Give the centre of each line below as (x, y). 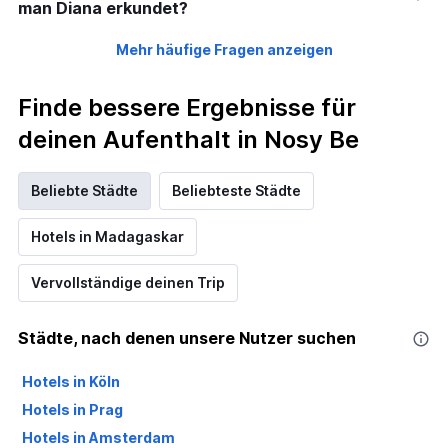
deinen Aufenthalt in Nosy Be (188, 140)
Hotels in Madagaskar (107, 237)
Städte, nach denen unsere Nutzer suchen (187, 338)
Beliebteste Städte (236, 191)
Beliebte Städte (84, 191)
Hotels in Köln (71, 382)
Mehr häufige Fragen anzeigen (224, 50)
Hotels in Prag (72, 410)
